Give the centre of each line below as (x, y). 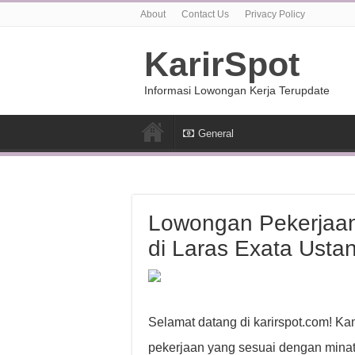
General (216, 134)
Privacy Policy (275, 14)
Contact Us (205, 14)
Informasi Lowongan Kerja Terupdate (237, 90)
